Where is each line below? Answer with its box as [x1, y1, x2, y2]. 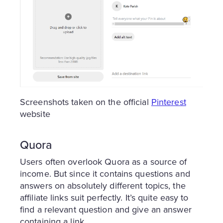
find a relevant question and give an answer [20, 203, 192, 217]
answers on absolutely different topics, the [20, 179, 186, 193]
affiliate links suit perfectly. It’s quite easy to [20, 191, 189, 205]
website [20, 108, 50, 121]
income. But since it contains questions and [20, 167, 190, 181]
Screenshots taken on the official [20, 96, 151, 109]
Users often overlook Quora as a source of [20, 155, 187, 169]
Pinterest [151, 96, 186, 109]
